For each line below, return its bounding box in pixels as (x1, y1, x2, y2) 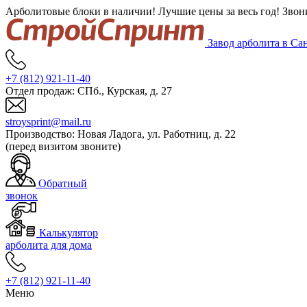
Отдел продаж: (5, 85, 77, 97)
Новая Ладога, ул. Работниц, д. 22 (77, 128, 236, 140)
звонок (5, 190, 38, 201)
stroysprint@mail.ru (5, 116, 91, 127)
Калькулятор (39, 227, 98, 238)
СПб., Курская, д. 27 (77, 85, 172, 97)
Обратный (38, 177, 87, 189)
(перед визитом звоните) (5, 140, 121, 152)
